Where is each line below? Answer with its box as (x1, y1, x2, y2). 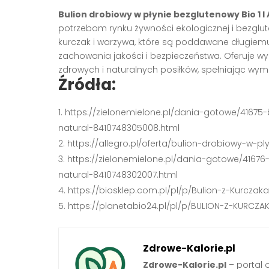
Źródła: (58, 74, 116, 96)
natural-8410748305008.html (58, 122, 180, 134)
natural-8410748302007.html (58, 169, 178, 181)
